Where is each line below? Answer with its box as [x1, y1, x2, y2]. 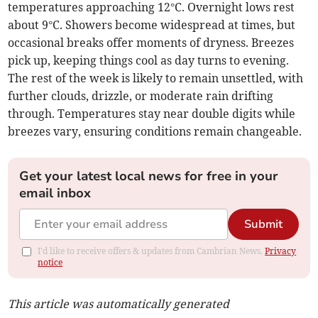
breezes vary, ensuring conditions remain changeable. [8, 124, 302, 139]
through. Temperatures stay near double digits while [8, 106, 296, 121]
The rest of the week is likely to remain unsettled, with [8, 71, 304, 86]
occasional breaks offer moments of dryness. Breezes [8, 35, 295, 50]
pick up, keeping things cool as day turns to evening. [8, 53, 290, 68]
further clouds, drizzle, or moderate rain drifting [8, 89, 274, 104]
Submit [243, 216, 283, 233]
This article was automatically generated [8, 297, 230, 312]
